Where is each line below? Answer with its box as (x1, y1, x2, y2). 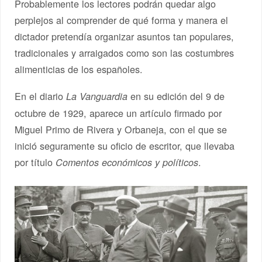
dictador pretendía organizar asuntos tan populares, (15, 29, 235, 44)
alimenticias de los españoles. (15, 62, 143, 77)
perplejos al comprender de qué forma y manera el (15, 13, 229, 27)
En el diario (15, 88, 67, 103)
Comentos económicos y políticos (56, 155, 199, 169)
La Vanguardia (66, 89, 128, 103)
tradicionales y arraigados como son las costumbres (15, 46, 235, 60)
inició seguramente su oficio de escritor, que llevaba (15, 138, 235, 153)
